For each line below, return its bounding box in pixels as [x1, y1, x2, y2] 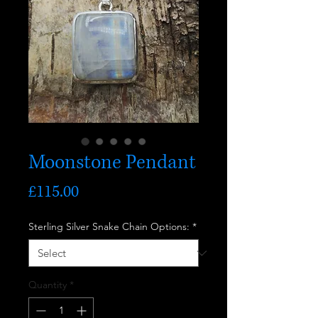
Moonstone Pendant [28, 150, 196, 175]
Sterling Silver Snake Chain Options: [28, 220, 190, 233]
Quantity [28, 278, 67, 291]
